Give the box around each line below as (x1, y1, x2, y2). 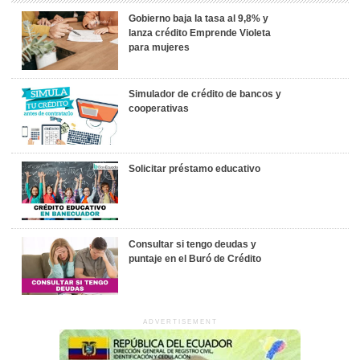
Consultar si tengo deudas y (129, 238, 257, 250)
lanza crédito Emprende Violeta (129, 27, 272, 39)
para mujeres (129, 42, 190, 53)
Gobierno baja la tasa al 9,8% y (129, 13, 269, 24)
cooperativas (129, 102, 190, 114)
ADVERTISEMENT (142, 318, 218, 326)
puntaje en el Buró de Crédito (129, 252, 262, 264)
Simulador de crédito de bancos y (129, 88, 282, 100)
